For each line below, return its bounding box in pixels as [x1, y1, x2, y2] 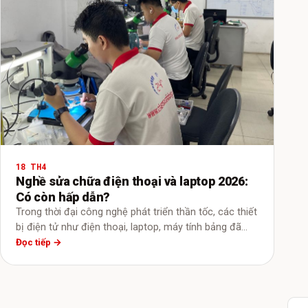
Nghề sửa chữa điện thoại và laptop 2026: [16, 173, 248, 188]
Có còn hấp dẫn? [16, 189, 111, 204]
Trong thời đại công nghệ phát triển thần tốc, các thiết [16, 206, 257, 218]
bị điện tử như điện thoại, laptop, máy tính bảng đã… [16, 221, 247, 233]
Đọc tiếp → [16, 236, 62, 247]
